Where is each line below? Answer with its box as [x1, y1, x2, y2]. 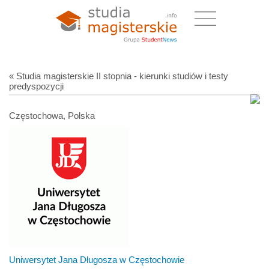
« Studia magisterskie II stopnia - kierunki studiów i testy [9, 70, 228, 81]
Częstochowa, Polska [9, 110, 95, 121]
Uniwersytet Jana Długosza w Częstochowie [9, 254, 184, 265]
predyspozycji [9, 80, 64, 91]
